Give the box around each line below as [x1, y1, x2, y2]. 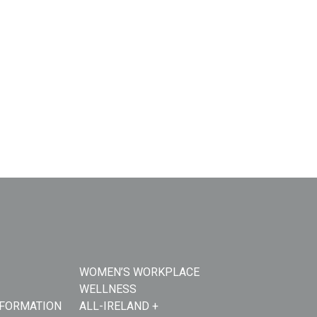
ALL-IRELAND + [79, 299, 159, 313]
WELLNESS [79, 282, 137, 296]
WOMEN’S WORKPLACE [79, 265, 200, 279]
